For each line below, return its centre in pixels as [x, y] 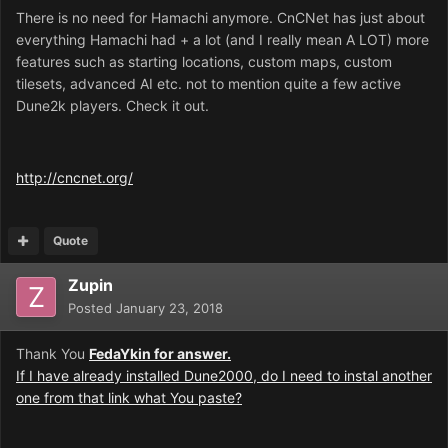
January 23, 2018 [169, 308]
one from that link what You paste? [129, 398]
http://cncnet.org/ [74, 178]
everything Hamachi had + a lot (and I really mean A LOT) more [222, 40]
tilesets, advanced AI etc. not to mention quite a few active [208, 84]
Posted [92, 308]
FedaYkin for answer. [160, 354]
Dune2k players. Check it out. [112, 106]
